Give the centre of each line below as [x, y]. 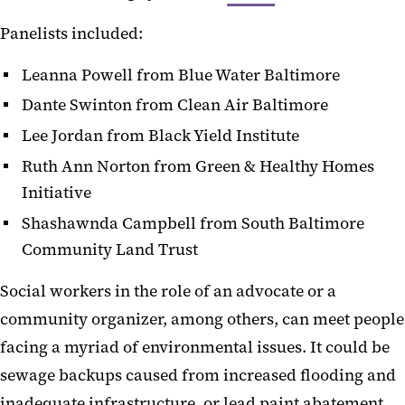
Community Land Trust [110, 249]
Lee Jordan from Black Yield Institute [160, 136]
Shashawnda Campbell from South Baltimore [193, 223]
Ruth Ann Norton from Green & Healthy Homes [198, 166]
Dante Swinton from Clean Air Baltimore [175, 105]
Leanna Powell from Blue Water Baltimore [181, 75]
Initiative [57, 192]
